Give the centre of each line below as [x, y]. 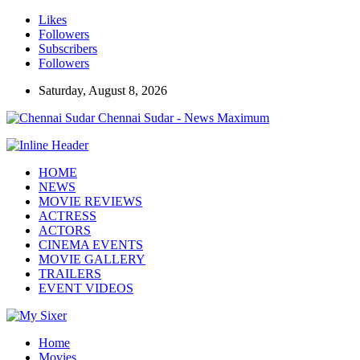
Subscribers [68, 49]
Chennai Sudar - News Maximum [184, 118]
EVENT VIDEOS [86, 288]
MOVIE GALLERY [92, 259]
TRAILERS [70, 274]
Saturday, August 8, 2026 [103, 90]
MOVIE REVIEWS [90, 201]
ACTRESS [67, 216]
